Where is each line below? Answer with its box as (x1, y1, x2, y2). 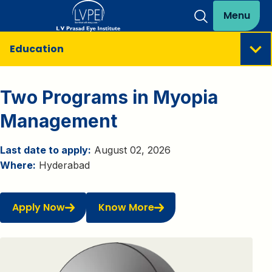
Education (10, 42, 64, 56)
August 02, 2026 (91, 144, 171, 156)
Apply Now (12, 200, 65, 214)
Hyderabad (36, 159, 90, 171)
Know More (98, 200, 154, 214)
